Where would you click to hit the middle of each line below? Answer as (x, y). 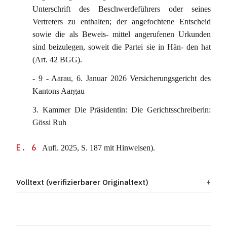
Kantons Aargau (59, 91)
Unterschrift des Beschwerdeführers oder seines (122, 9)
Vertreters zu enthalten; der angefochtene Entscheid (122, 22)
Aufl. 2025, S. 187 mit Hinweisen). (98, 148)
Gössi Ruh (49, 122)
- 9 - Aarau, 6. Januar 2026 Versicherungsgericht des (122, 78)
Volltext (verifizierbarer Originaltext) (82, 182)
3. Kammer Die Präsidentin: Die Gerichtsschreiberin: (122, 110)
